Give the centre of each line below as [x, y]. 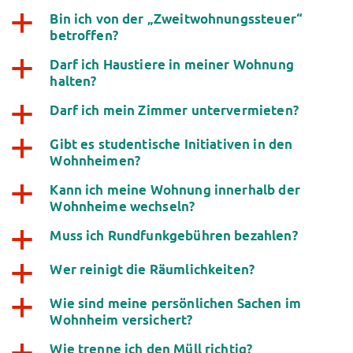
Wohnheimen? [95, 160]
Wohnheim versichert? [121, 320]
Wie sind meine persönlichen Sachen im [175, 303]
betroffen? [84, 35]
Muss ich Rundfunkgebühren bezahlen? [174, 235]
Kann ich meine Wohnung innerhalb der [175, 190]
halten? [73, 81]
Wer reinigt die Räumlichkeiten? [152, 269]
